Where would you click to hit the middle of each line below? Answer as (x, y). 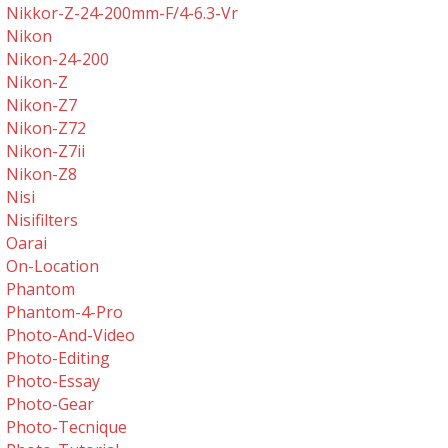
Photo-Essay (53, 381)
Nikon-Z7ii (46, 151)
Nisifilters (42, 220)
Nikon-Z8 (42, 174)
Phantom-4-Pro (65, 312)
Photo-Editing (58, 358)
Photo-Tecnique (67, 427)
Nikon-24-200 (58, 59)
